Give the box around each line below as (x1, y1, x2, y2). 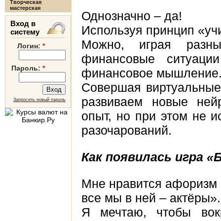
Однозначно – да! (81, 9, 182, 23)
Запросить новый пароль (13, 97, 66, 102)
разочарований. (81, 124, 172, 137)
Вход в (10, 19, 36, 28)
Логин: (17, 42, 42, 50)
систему (10, 28, 39, 36)
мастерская (10, 5, 40, 11)
